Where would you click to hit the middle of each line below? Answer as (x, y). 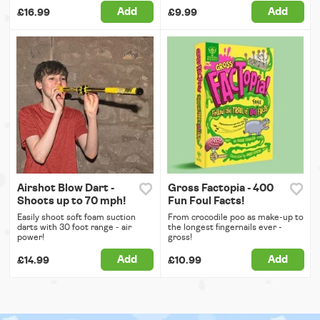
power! (31, 237)
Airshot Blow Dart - (66, 188)
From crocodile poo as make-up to (235, 217)
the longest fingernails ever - (225, 227)
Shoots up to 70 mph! (71, 201)
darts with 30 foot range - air (74, 227)
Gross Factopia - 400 (220, 188)
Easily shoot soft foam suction (76, 217)
